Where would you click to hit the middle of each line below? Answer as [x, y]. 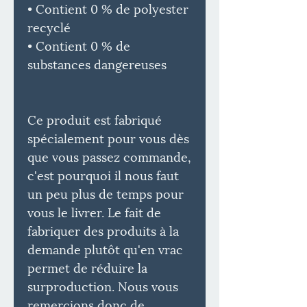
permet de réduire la [87, 267]
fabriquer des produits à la [103, 230]
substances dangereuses [97, 63]
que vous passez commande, [109, 156]
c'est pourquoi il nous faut [103, 174]
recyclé [49, 26]
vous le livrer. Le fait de [94, 211]
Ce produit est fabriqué [95, 119]
